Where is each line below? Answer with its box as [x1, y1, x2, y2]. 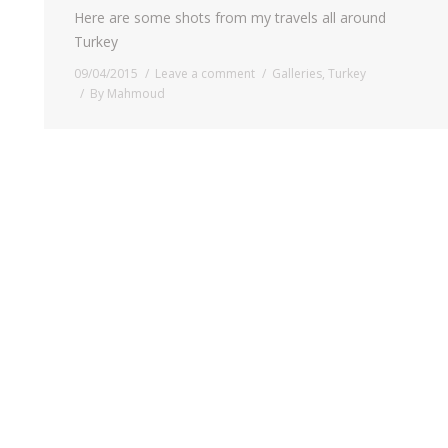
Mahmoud [107, 84, 165, 102]
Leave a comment [155, 64, 255, 82]
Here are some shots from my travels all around [74, 7, 386, 27]
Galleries [272, 64, 322, 82]
